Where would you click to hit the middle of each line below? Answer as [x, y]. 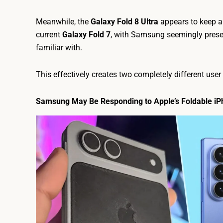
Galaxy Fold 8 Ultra [124, 21]
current [49, 34]
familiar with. [59, 47]
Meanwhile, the [63, 21]
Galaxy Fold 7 [86, 34]
